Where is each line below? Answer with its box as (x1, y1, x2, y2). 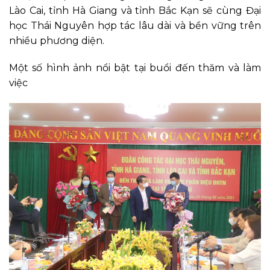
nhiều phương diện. (9, 34, 104, 46)
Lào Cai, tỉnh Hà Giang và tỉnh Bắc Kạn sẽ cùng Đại (9, 4, 261, 16)
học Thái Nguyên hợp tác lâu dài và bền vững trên (9, 19, 261, 31)
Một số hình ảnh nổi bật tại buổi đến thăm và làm (9, 62, 261, 74)
